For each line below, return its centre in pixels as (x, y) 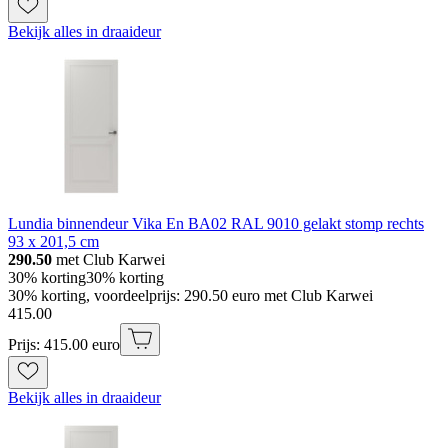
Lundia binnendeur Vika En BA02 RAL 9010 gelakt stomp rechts (216, 223)
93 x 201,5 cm (53, 241)
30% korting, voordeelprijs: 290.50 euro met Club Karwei (190, 295)
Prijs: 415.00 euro (64, 344)
